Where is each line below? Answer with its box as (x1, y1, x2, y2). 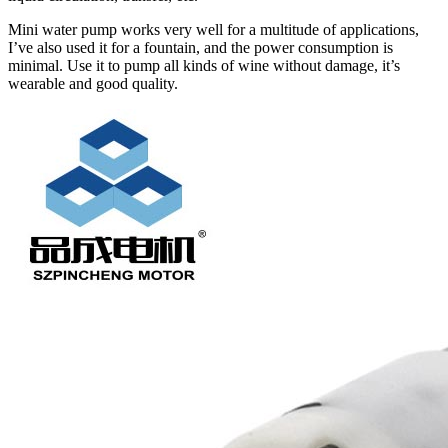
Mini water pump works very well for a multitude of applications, (8, 21, 419, 39)
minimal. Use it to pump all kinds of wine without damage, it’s (8, 57, 400, 75)
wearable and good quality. (8, 75, 178, 93)
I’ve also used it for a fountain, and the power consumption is (8, 39, 393, 57)
